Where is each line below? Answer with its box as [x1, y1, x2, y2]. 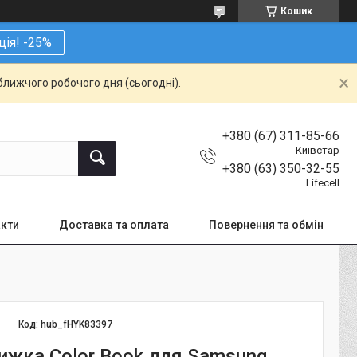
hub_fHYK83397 [41, 318, 113, 330]
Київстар [296, 143, 339, 156]
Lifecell [306, 176, 339, 189]
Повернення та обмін [209, 218, 324, 231]
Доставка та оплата [59, 218, 169, 231]
